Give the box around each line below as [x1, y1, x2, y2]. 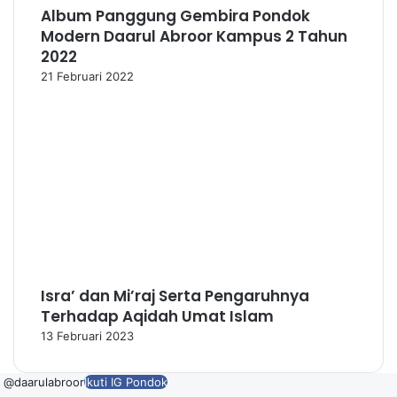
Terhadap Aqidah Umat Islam [41, 306, 274, 327]
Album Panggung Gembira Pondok [41, 5, 310, 27]
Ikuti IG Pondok [84, 375, 167, 389]
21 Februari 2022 [41, 69, 134, 83]
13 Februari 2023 [41, 329, 134, 343]
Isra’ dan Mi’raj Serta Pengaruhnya [41, 285, 309, 307]
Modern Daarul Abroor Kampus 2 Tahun [41, 26, 347, 47]
